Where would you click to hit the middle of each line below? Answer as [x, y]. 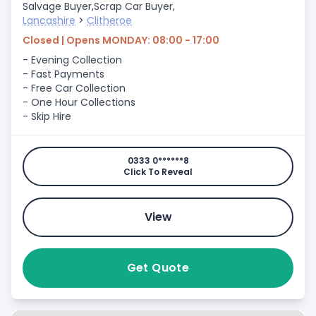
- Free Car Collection [74, 88]
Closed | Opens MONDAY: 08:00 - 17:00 [121, 40]
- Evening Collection [72, 60]
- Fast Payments [63, 74]
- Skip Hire [47, 116]
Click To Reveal [158, 172]
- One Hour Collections [79, 102]
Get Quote [158, 268]
